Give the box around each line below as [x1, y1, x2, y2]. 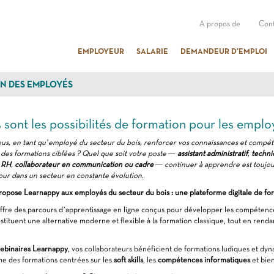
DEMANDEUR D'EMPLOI [180, 46, 267, 56]
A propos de [199, 19, 240, 28]
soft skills [113, 255, 143, 264]
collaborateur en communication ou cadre [14, 160, 154, 169]
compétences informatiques [157, 255, 250, 264]
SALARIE [136, 46, 168, 56]
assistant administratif [177, 149, 248, 158]
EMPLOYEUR [78, 46, 124, 56]
